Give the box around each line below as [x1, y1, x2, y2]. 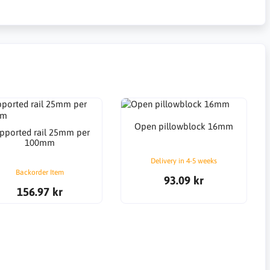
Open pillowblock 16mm [134, 121, 233, 131]
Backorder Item [15, 168, 64, 177]
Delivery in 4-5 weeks [150, 157, 217, 166]
